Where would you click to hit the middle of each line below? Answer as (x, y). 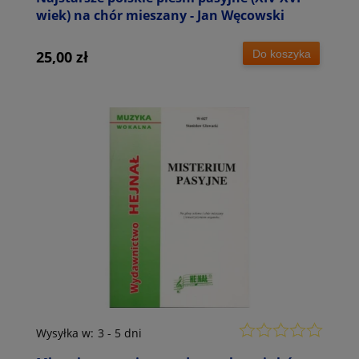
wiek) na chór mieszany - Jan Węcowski (160, 15)
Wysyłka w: (65, 333)
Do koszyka (281, 53)
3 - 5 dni (120, 333)
